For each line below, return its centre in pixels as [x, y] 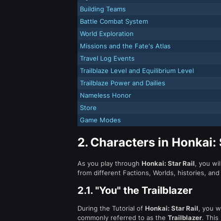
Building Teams [103, 9]
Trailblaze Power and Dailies [123, 83]
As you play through [110, 163]
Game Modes [100, 120]
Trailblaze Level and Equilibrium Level [137, 71]
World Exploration [107, 34]
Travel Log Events [107, 58]
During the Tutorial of [111, 208]
